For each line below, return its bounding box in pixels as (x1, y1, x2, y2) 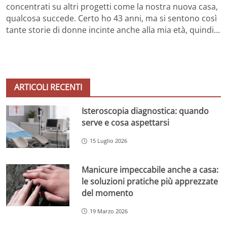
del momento (82, 187, 134, 199)
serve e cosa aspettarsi (82, 117, 170, 129)
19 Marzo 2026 (90, 207, 128, 215)
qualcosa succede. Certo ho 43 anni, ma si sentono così (6, 13, 217, 24)
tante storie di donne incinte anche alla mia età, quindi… (6, 24, 220, 36)
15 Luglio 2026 (90, 137, 128, 145)
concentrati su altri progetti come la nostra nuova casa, (6, 1, 218, 13)
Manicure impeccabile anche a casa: (82, 164, 219, 175)
